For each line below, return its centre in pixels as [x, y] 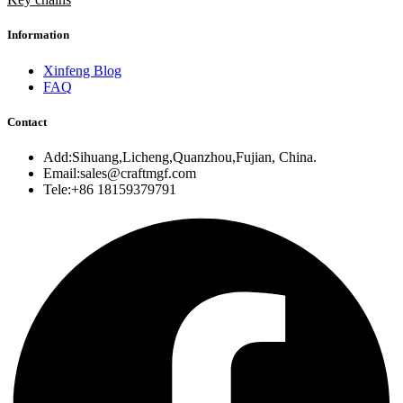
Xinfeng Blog [82, 70]
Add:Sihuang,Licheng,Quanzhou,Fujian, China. [180, 157]
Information [38, 35]
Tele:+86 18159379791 [110, 189]
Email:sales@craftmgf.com [120, 173]
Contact [27, 121]
